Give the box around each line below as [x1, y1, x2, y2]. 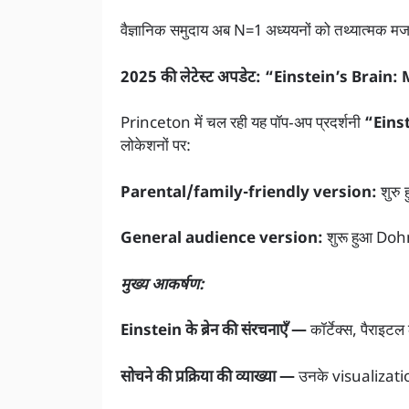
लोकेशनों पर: [121, 137, 191, 158]
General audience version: [121, 229, 323, 250]
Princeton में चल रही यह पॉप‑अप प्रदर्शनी [121, 114, 361, 135]
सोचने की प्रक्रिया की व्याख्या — [121, 367, 295, 388]
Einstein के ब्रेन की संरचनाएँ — [121, 321, 307, 342]
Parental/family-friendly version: [121, 183, 377, 204]
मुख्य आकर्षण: [121, 275, 204, 296]
